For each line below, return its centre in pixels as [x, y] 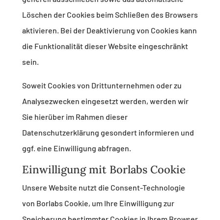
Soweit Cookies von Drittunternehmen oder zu [102, 85]
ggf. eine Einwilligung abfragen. [76, 148]
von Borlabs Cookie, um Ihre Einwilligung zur [98, 203]
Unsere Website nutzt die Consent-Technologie [103, 188]
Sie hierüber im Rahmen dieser [75, 117]
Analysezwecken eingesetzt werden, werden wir [105, 101]
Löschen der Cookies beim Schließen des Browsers [110, 15]
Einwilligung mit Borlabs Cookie [104, 170]
